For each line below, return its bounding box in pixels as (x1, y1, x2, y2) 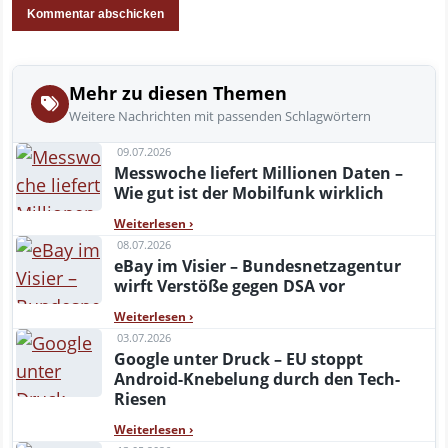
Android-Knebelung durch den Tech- (114, 367, 400, 390)
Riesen (114, 387, 167, 410)
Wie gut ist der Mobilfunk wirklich (114, 181, 384, 204)
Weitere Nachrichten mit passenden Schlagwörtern (69, 106, 371, 125)
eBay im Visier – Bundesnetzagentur (114, 254, 401, 277)
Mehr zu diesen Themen (69, 80, 287, 105)
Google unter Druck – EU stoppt (114, 347, 363, 370)
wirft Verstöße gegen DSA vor (114, 274, 345, 297)
